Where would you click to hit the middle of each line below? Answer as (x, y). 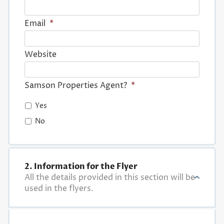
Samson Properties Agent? (75, 86)
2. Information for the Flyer (81, 167)
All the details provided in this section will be (109, 178)
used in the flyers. (59, 189)
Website (40, 55)
